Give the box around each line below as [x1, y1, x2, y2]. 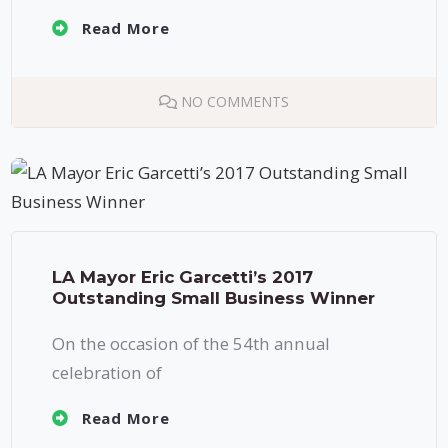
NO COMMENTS [180, 91, 289, 111]
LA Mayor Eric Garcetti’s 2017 [52, 266, 314, 287]
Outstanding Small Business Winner [52, 287, 376, 308]
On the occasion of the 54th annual [52, 331, 331, 355]
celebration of [52, 360, 163, 384]
